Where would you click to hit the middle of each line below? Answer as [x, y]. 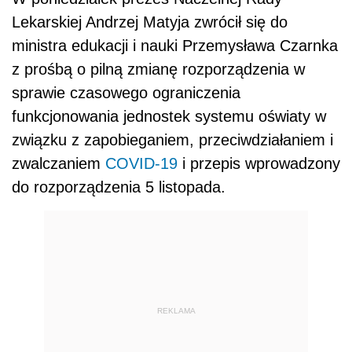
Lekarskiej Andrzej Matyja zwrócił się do [150, 22]
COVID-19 [141, 164]
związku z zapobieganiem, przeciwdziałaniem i [172, 140]
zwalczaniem [59, 164]
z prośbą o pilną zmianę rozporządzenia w [158, 70]
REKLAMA [176, 310]
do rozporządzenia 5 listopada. [119, 187]
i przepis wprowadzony [259, 164]
